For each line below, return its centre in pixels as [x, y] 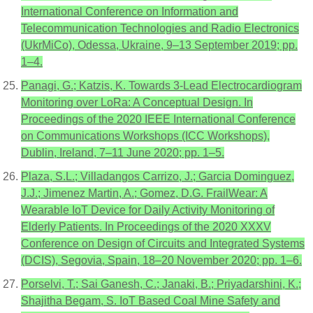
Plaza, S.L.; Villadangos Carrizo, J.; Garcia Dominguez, [158, 176]
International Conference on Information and [130, 12]
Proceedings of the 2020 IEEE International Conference [158, 119]
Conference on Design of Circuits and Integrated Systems [163, 243]
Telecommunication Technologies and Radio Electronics [160, 28]
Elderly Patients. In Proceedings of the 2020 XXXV [146, 227]
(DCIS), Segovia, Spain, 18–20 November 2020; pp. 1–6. [161, 260]
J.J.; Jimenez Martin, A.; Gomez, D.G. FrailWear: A [144, 193]
